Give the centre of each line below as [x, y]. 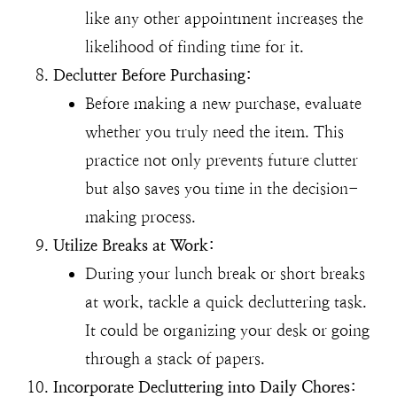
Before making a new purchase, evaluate [223, 104]
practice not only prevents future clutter [222, 160]
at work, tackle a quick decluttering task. [226, 302]
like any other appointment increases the [224, 19]
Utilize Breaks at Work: [134, 245]
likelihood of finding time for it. [195, 47]
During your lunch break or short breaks [225, 274]
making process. [140, 217]
